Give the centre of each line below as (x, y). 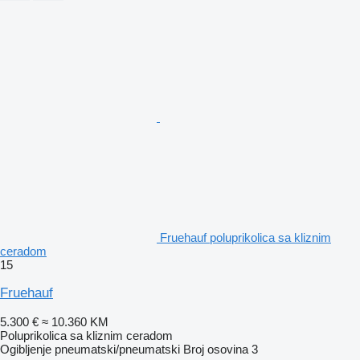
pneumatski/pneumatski (117, 349)
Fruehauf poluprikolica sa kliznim (245, 237)
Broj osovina (216, 349)
